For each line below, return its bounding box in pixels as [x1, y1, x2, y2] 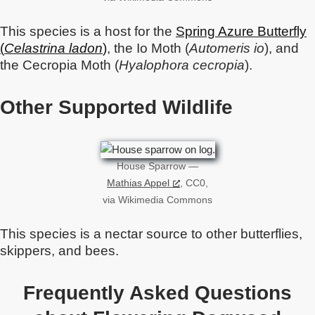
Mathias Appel [107, 178, 169, 188]
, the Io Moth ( [107, 41, 189, 56]
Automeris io [189, 41, 264, 56]
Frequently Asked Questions [23, 282, 292, 304]
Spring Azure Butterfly [176, 24, 307, 39]
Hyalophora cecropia [119, 58, 245, 72]
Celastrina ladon [4, 41, 103, 56]
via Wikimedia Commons [103, 195, 212, 205]
